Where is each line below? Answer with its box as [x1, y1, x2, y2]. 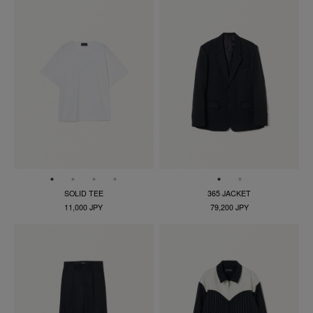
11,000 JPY [64, 201, 103, 212]
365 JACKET [208, 187, 252, 198]
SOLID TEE [64, 187, 103, 198]
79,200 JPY [210, 201, 249, 212]
